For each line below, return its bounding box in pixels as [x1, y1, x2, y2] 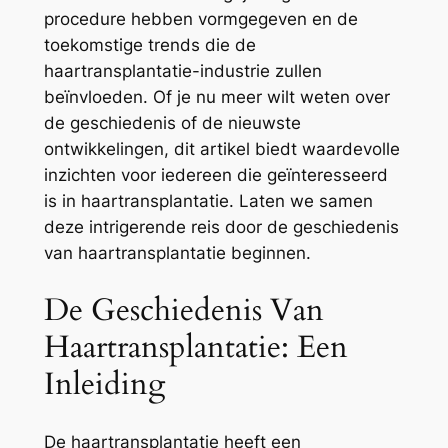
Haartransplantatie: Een [43, 326, 348, 368]
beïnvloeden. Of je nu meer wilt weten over [43, 87, 390, 108]
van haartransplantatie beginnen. [43, 243, 311, 264]
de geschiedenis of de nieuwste [43, 113, 301, 134]
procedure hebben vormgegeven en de [43, 9, 358, 30]
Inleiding [43, 363, 165, 405]
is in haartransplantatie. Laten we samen [43, 191, 373, 212]
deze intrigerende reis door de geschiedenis [43, 217, 399, 238]
